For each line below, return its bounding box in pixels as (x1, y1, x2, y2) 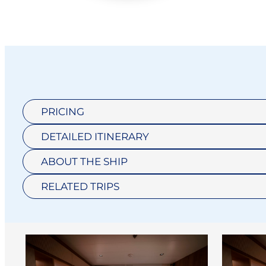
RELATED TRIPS (41, 180, 119, 192)
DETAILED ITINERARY (41, 130, 149, 142)
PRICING (41, 105, 84, 118)
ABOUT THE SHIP (41, 155, 128, 167)
